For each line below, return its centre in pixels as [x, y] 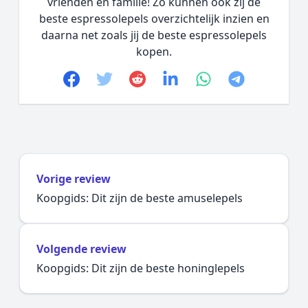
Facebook [108, 81]
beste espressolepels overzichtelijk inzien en [154, 19]
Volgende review [81, 249]
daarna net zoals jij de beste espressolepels [154, 35]
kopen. [154, 52]
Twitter [131, 81]
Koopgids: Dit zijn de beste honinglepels [141, 268]
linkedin [201, 81]
